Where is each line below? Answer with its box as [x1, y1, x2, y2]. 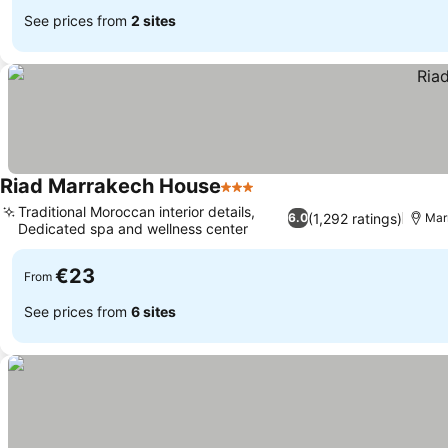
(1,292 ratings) [308, 209, 403, 227]
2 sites [131, 11, 176, 29]
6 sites [131, 302, 176, 320]
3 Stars [220, 187, 274, 207]
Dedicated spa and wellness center [18, 220, 248, 237]
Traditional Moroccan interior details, [18, 203, 255, 220]
